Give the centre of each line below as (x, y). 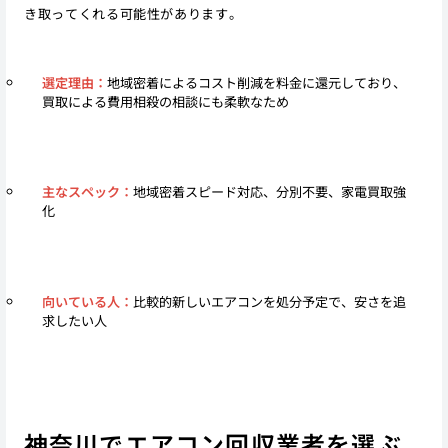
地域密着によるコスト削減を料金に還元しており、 (256, 82)
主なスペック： (87, 192)
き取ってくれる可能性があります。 (133, 13)
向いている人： (87, 302)
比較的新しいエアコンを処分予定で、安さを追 (269, 302)
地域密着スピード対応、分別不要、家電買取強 (269, 192)
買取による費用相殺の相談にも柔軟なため (165, 101)
